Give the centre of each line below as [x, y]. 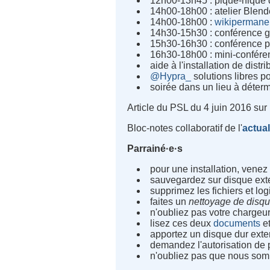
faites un [170, 202]
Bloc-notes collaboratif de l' [185, 128]
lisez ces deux [182, 224]
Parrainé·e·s [155, 149]
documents [237, 224]
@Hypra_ [171, 77]
